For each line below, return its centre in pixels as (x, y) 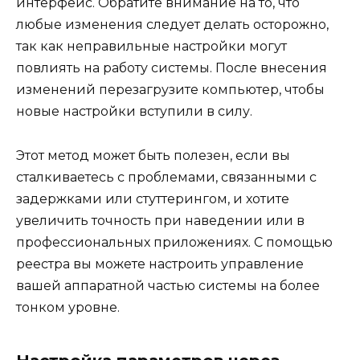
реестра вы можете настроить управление (160, 264)
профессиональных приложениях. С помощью (174, 242)
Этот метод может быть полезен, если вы (153, 155)
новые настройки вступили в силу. (134, 112)
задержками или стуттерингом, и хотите (153, 198)
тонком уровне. (68, 307)
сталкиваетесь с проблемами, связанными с (166, 177)
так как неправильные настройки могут (151, 47)
